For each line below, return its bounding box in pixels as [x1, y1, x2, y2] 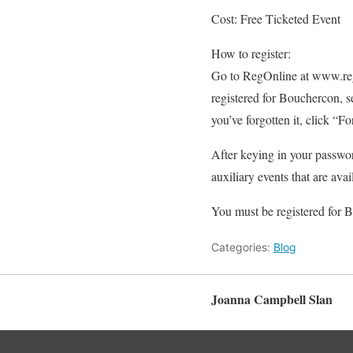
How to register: [211, 45, 291, 61]
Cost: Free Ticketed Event [211, 10, 340, 27]
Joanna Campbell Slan [211, 290, 333, 308]
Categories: [211, 240, 273, 254]
